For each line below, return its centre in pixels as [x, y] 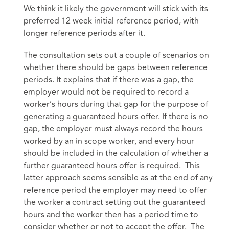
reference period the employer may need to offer [115, 190]
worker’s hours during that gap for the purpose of [116, 104]
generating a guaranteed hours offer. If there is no [116, 116]
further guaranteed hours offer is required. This [112, 165]
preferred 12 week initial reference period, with [111, 21]
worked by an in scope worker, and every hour [109, 141]
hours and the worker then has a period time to [111, 214]
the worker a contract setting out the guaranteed [114, 202]
